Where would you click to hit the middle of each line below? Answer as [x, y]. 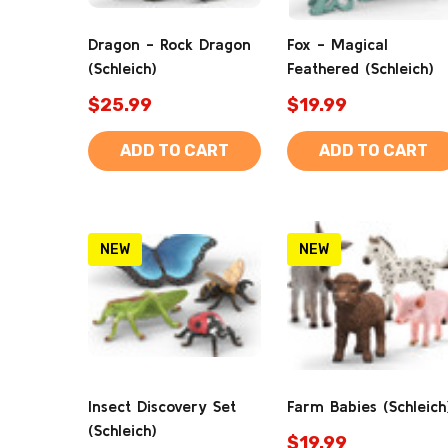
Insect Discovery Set [162, 406]
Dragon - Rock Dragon [169, 44]
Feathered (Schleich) [360, 68]
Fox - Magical [337, 44]
